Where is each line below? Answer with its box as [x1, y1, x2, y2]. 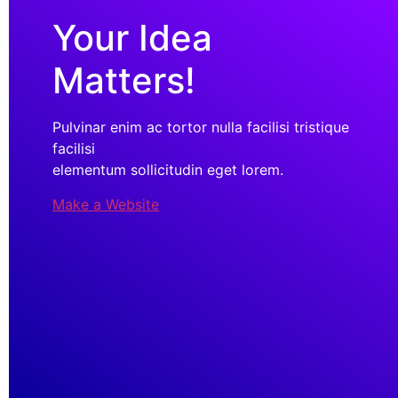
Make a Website [52, 195, 160, 213]
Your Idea [52, 16, 213, 60]
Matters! [52, 59, 196, 103]
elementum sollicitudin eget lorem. [52, 161, 284, 179]
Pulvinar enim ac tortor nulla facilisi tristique [52, 118, 350, 137]
